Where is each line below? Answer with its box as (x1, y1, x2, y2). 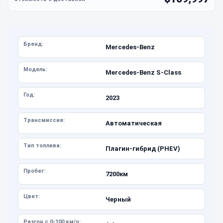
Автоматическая (105, 119, 162, 127)
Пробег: (23, 168, 45, 174)
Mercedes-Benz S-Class (105, 68, 181, 76)
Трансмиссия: (23, 117, 65, 123)
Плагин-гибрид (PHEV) (105, 144, 180, 152)
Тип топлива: (23, 142, 61, 149)
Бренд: (23, 41, 43, 47)
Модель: (23, 66, 47, 73)
